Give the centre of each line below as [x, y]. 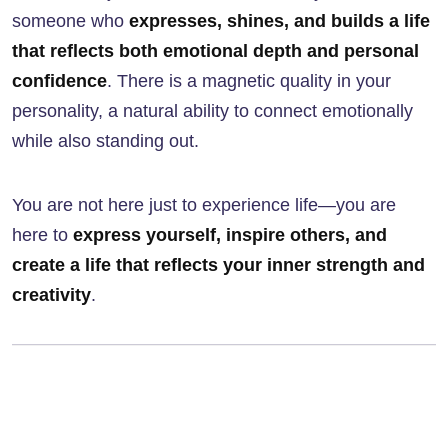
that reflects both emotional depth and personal [215, 51]
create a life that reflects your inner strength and [218, 265]
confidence [59, 81]
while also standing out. [105, 141]
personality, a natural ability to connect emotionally [212, 111]
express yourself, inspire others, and [230, 235]
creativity [51, 295]
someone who [70, 21]
